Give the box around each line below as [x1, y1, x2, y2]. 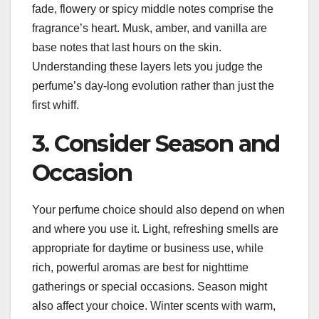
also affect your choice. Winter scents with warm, [32, 299, 276, 312]
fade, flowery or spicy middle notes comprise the [32, 3, 273, 16]
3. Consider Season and [32, 130, 280, 158]
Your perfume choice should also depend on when [32, 203, 285, 216]
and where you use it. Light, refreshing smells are [32, 222, 278, 235]
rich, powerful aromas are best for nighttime [32, 261, 249, 273]
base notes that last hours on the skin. [32, 41, 221, 54]
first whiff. [32, 99, 79, 112]
